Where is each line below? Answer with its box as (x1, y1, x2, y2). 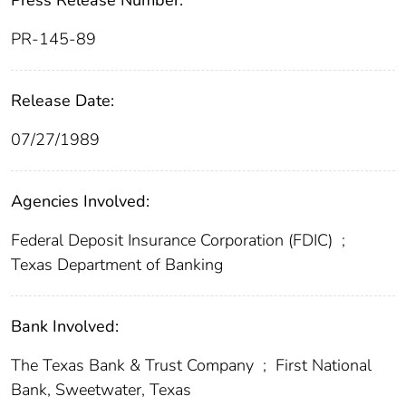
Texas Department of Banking (11, 254, 223, 276)
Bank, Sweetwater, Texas (11, 379, 191, 401)
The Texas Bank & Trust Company (11, 354, 258, 377)
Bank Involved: (11, 315, 119, 338)
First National (271, 354, 372, 377)
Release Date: (11, 90, 114, 112)
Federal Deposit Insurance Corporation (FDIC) (11, 229, 337, 252)
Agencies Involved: (11, 190, 150, 213)
